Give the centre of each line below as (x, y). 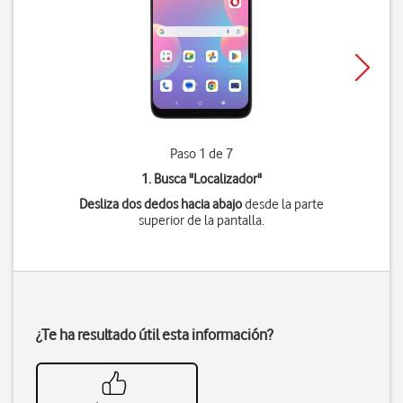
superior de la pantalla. (201, 220)
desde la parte (282, 204)
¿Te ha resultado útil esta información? (154, 335)
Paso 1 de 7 (201, 154)
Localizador (225, 179)
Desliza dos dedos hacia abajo (160, 204)
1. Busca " (167, 179)
